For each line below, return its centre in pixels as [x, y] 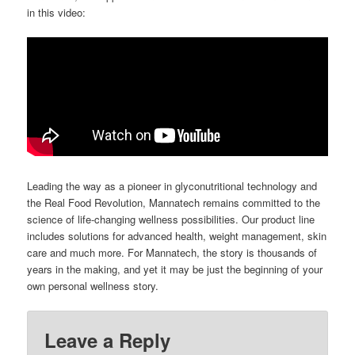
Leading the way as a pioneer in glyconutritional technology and [172, 185]
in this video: [57, 13]
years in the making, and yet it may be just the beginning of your [175, 269]
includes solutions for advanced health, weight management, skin [177, 235]
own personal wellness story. [93, 285]
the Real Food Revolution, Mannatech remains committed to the [174, 202]
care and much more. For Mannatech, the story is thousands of [172, 252]
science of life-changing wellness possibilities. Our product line [171, 219]
